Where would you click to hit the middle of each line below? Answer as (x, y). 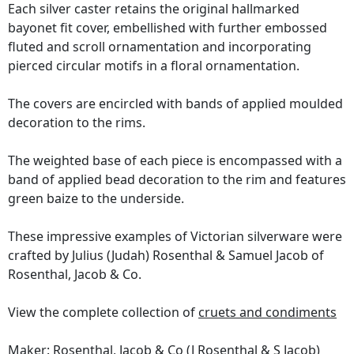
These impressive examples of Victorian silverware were (175, 237)
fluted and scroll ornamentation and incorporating (160, 47)
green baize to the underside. (96, 199)
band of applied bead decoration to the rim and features (177, 180)
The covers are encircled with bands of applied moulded (175, 104)
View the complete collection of (103, 313)
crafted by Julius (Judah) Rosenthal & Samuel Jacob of (166, 256)
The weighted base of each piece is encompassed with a (175, 161)
